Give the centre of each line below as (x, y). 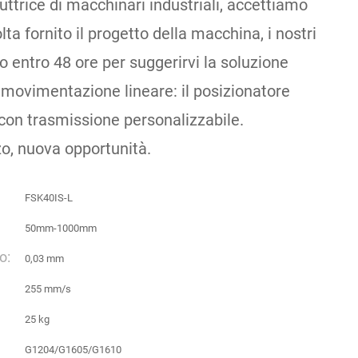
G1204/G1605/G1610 (73, 350)
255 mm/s (48, 289)
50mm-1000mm (61, 228)
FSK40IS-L (49, 198)
